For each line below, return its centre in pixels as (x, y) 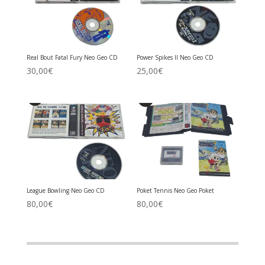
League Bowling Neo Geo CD (65, 191)
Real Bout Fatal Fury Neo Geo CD (72, 57)
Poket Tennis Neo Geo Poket (176, 191)
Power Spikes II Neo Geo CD (175, 57)
